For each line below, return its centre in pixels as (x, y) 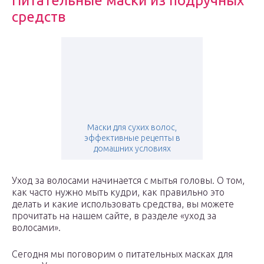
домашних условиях (132, 149)
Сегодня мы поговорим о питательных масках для (122, 254)
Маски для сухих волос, (132, 128)
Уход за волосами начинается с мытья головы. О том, (128, 181)
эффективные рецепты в (132, 138)
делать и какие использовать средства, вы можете (123, 204)
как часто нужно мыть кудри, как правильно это (118, 192)
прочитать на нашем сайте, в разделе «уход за (114, 216)
